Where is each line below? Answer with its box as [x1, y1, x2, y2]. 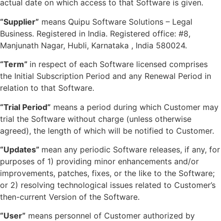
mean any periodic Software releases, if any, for [41, 144, 220, 154]
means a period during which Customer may [51, 102, 219, 112]
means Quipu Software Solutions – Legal [39, 16, 192, 27]
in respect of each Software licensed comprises [30, 59, 208, 70]
